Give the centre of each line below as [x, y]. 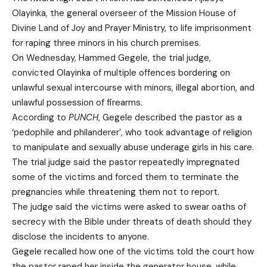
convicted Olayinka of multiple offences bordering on [121, 72]
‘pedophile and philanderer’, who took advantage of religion [132, 132]
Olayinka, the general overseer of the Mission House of [124, 13]
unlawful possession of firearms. [77, 102]
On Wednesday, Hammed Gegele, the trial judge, [111, 58]
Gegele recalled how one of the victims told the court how [133, 251]
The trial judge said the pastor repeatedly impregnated [126, 162]
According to [40, 117]
